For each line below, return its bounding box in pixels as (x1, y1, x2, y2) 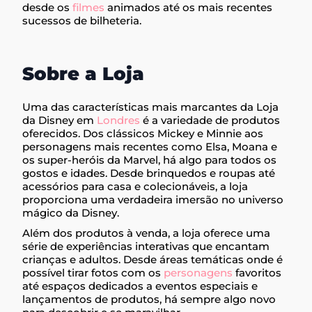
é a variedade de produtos (140, 113, 281, 127)
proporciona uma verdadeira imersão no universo (22, 192, 284, 206)
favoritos (233, 265, 282, 279)
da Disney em (22, 113, 97, 127)
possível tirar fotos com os (22, 265, 164, 279)
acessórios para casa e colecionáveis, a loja (22, 179, 249, 193)
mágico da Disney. (22, 205, 120, 219)
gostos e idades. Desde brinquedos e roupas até (22, 166, 276, 180)
